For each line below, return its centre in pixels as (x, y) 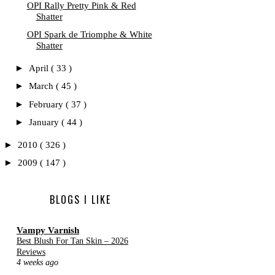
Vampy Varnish (48, 230)
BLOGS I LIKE (80, 199)
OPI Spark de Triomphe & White (89, 35)
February (47, 104)
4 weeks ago (37, 263)
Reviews (31, 252)
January (45, 122)
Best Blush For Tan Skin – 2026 (72, 241)
